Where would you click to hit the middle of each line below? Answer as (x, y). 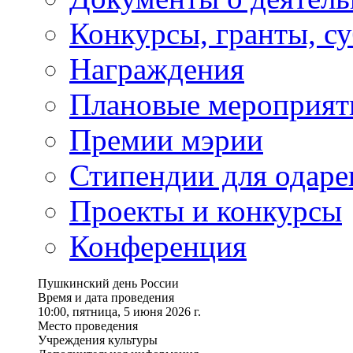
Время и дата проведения (106, 297)
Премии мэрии (166, 140)
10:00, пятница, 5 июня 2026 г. (119, 312)
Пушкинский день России (108, 283)
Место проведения (88, 326)
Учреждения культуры (98, 340)
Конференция (158, 246)
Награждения (157, 69)
